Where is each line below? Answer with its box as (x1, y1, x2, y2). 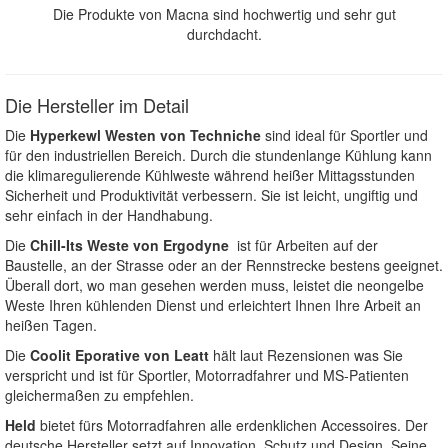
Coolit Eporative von (30, 345, 170, 366)
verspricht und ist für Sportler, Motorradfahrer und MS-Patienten (5, 365, 409, 386)
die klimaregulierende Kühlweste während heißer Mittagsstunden (5, 165, 415, 186)
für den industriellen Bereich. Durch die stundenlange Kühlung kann (5, 145, 432, 166)
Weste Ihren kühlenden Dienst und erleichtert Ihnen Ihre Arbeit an (5, 295, 421, 316)
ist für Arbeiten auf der (229, 235, 378, 256)
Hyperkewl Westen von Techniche (30, 125, 261, 146)
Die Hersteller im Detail (5, 92, 189, 119)
